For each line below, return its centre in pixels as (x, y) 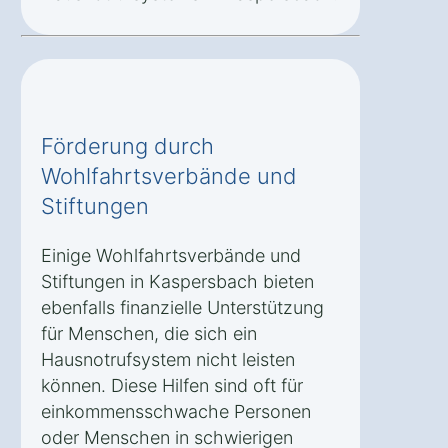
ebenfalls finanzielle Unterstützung (182, 307)
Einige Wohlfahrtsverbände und (171, 255)
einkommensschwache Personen (176, 411)
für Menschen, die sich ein (149, 333)
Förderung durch (127, 145)
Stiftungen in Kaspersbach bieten (177, 281)
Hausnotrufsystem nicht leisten (168, 359)
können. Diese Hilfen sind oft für (172, 385)
